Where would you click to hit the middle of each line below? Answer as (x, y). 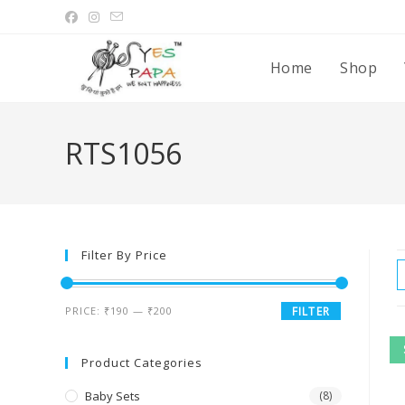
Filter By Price (124, 255)
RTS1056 (123, 153)
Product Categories (142, 363)
